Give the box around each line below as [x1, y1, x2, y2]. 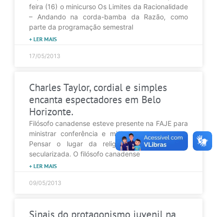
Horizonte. [29, 105, 74, 118]
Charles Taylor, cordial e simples [29, 80, 167, 94]
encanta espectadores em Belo [29, 93, 161, 106]
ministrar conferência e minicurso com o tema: [29, 129, 188, 138]
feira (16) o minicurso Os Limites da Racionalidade [29, 2, 188, 11]
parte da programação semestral [29, 22, 133, 31]
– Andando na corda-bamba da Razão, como [29, 12, 188, 21]
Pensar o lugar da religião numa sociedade [29, 139, 188, 148]
